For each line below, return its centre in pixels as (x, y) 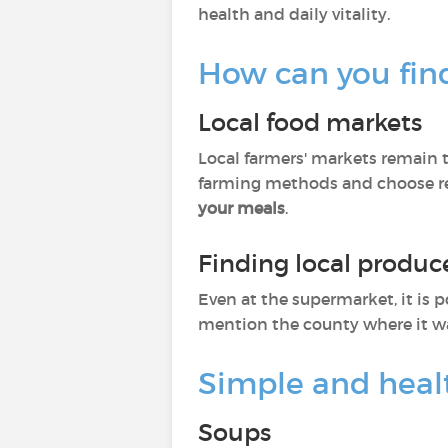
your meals (241, 208)
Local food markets (313, 122)
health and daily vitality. (294, 14)
